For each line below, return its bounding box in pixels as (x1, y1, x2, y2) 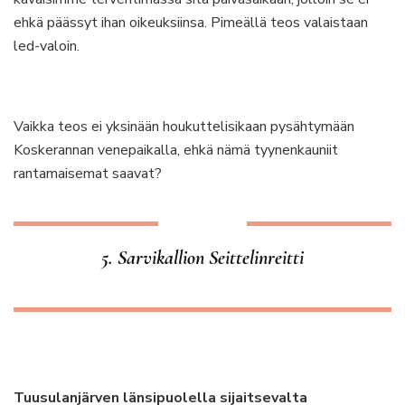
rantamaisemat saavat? (14, 164, 162, 184)
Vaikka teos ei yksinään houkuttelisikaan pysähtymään (14, 117, 354, 137)
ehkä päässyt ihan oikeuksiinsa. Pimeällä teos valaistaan (14, 13, 368, 33)
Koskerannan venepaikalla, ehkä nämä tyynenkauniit (14, 140, 338, 160)
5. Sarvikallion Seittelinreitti (101, 246, 304, 269)
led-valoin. (14, 36, 80, 56)
